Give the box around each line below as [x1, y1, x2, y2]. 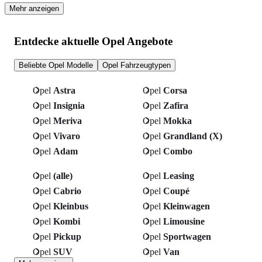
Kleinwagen [163, 201, 210, 211]
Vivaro [53, 130, 80, 141]
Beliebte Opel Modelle [19, 60, 93, 70]
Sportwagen [163, 231, 211, 242]
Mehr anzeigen [9, 4, 59, 13]
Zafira [163, 100, 188, 111]
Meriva [53, 115, 82, 126]
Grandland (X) [163, 130, 222, 141]
